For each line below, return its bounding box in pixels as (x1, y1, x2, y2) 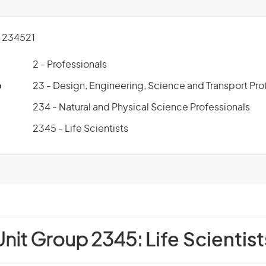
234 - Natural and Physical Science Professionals (33, 103, 250, 112)
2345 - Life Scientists (33, 124, 128, 134)
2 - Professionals (33, 60, 107, 69)
